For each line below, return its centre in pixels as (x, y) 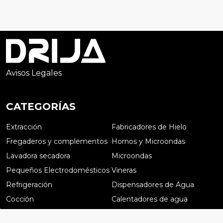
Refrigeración (29, 185)
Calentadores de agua (150, 199)
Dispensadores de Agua (153, 185)
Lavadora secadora (38, 156)
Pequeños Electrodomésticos (58, 170)
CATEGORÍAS (41, 107)
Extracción (24, 127)
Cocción (20, 199)
